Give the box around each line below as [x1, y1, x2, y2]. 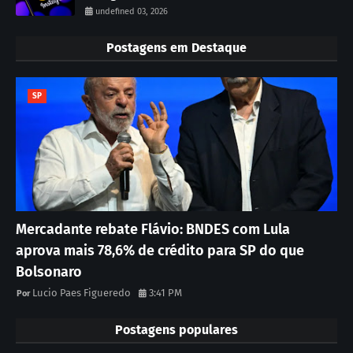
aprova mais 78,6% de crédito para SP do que [16, 241, 304, 259]
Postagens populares [115, 321, 238, 337]
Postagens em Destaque [106, 39, 247, 55]
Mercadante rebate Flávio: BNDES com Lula [16, 220, 290, 238]
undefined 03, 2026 [95, 6, 168, 17]
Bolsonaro [16, 262, 82, 281]
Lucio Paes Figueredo [32, 286, 131, 299]
